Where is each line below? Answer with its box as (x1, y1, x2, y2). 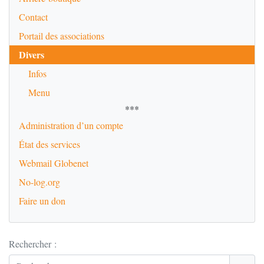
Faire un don (19, 194, 65, 207)
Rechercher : (9, 237, 57, 250)
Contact (19, 11, 48, 23)
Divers (19, 48, 44, 61)
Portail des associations (19, 29, 104, 42)
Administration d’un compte (19, 119, 123, 131)
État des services (19, 138, 80, 150)
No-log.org (19, 176, 60, 188)
